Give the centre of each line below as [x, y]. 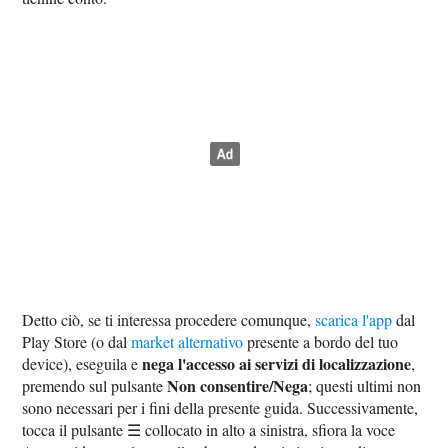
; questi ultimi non [365, 385]
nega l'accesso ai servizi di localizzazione [277, 363]
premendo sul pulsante [95, 385]
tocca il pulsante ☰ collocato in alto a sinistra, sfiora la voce [209, 429]
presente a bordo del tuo [321, 341]
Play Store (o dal [77, 341]
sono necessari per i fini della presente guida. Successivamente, [220, 407]
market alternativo [187, 341]
